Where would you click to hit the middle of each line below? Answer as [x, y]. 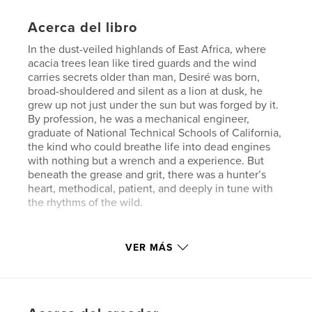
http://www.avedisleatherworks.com [115, 255]
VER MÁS [149, 247]
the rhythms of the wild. [86, 202]
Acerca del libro [83, 28]
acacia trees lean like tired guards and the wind [142, 63]
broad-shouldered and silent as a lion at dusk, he [146, 91]
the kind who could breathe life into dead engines [149, 147]
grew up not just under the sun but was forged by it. [154, 105]
